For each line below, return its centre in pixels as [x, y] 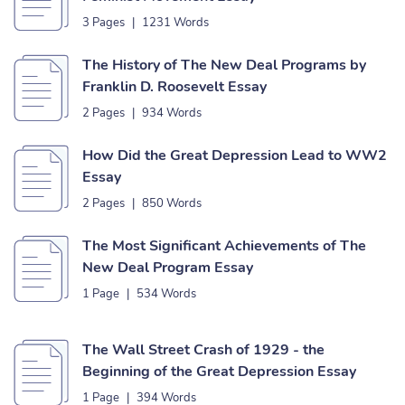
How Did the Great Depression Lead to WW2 [235, 155]
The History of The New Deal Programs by [224, 65]
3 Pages [104, 23]
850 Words [172, 203]
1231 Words [175, 23]
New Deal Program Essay [168, 268]
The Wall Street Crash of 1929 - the [203, 350]
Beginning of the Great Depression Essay [219, 372]
